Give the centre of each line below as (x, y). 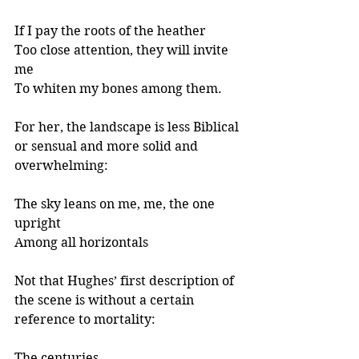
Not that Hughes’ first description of (126, 280)
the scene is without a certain (106, 300)
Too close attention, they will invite (123, 50)
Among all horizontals (81, 242)
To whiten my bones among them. (118, 88)
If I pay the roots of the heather (110, 30)
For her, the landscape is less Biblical (128, 127)
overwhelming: (61, 165)
